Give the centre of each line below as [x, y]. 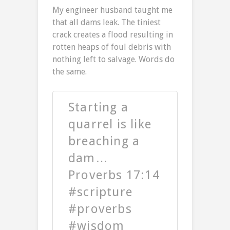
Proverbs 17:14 [114, 175]
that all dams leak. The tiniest [107, 23]
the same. [70, 72]
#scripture [100, 192]
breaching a [104, 141]
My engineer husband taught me [112, 10]
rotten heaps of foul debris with [112, 47]
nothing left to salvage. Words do [113, 60]
